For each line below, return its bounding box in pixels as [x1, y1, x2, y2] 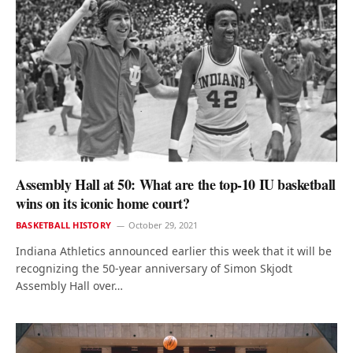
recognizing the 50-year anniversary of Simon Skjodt [16, 260, 292, 276]
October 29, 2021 [128, 218, 198, 231]
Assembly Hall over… [16, 277, 123, 293]
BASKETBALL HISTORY [16, 218, 111, 231]
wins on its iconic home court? [16, 192, 190, 214]
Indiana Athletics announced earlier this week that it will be [16, 243, 332, 258]
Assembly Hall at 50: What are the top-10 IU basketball [16, 173, 336, 195]
